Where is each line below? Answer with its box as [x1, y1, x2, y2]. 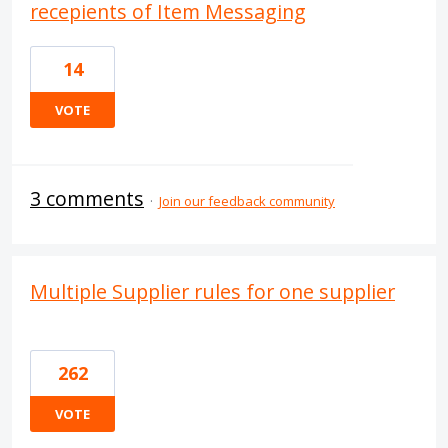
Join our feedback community [159, 192, 335, 210]
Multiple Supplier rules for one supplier [30, 278, 395, 305]
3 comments [30, 185, 144, 212]
